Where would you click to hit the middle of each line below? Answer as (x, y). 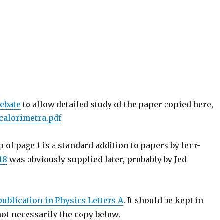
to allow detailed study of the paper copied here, (117, 104)
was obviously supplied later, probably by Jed (97, 159)
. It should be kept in (164, 200)
